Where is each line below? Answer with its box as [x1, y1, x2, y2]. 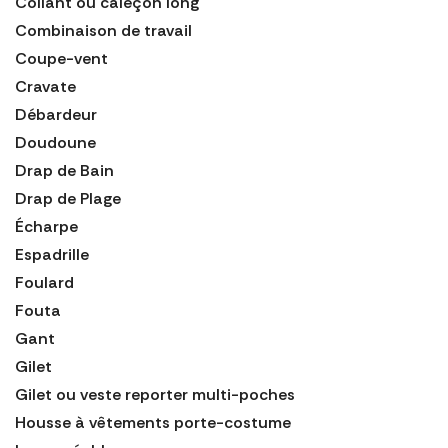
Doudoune [15, 131, 96, 153]
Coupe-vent [15, 47, 108, 69]
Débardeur [15, 103, 97, 125]
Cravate [15, 75, 76, 97]
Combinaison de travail [15, 19, 192, 41]
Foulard [15, 271, 74, 293]
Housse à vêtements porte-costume [15, 411, 291, 433]
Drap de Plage [15, 187, 121, 209]
